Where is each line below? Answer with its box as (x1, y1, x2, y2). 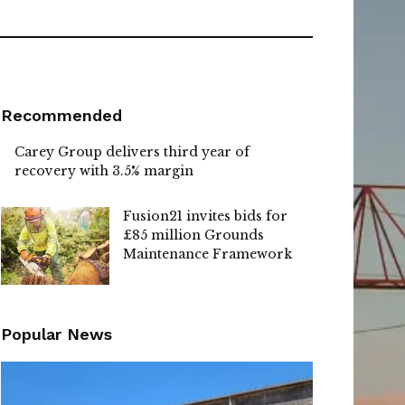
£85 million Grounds (123, 227, 264, 244)
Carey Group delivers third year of (14, 144, 250, 161)
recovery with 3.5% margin (14, 163, 193, 180)
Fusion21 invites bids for (123, 208, 287, 225)
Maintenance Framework (123, 246, 292, 263)
